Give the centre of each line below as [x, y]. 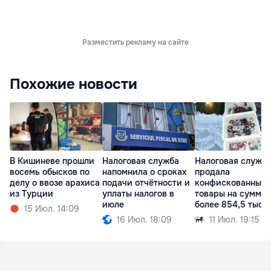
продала [212, 171]
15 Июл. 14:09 [52, 208]
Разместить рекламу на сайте [135, 42]
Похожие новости [73, 84]
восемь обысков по [50, 171]
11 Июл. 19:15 [234, 219]
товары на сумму [230, 193]
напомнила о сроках [144, 171]
